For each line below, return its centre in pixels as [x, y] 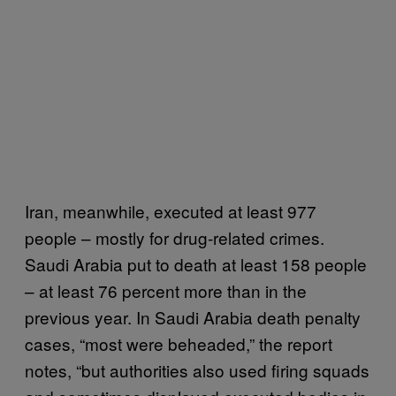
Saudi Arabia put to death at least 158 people [196, 263]
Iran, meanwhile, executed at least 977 [171, 210]
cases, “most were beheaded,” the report [179, 343]
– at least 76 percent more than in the [166, 290]
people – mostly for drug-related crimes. [175, 237]
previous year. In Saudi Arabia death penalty [193, 316]
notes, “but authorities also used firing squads [197, 369]
